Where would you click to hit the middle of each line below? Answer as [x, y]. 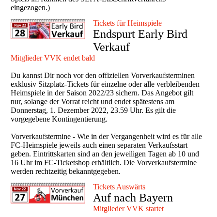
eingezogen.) [31, 8]
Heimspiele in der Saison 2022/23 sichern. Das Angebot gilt [102, 93]
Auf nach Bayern [133, 198]
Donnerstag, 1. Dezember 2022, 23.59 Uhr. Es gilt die [93, 110]
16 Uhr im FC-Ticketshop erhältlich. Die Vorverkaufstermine [104, 163]
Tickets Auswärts [119, 187]
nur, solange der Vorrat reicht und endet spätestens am [93, 102]
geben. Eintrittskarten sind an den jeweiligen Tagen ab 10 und [105, 154]
